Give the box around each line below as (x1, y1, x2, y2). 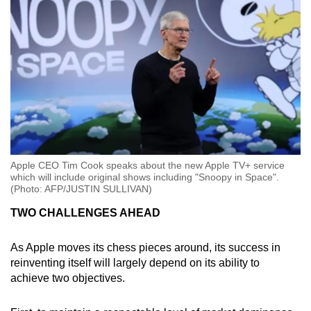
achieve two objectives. (10, 272, 125, 285)
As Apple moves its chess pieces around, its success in (10, 242, 280, 254)
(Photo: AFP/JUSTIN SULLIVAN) (10, 183, 152, 195)
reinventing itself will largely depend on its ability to (10, 257, 260, 269)
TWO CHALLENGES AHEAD (10, 207, 160, 219)
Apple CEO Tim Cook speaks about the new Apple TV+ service (10, 160, 285, 171)
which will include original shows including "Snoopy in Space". (10, 171, 279, 183)
